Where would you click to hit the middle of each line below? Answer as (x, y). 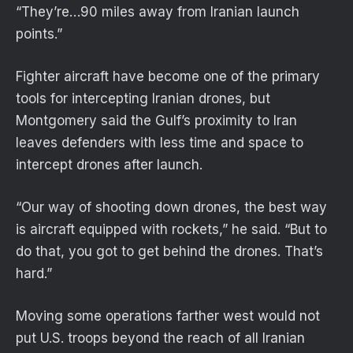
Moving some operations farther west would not (168, 316)
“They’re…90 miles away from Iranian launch (158, 11)
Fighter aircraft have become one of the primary (168, 76)
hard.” (34, 274)
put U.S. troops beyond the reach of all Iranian (160, 338)
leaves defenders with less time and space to (160, 142)
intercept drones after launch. (109, 164)
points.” (39, 33)
